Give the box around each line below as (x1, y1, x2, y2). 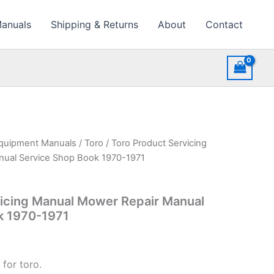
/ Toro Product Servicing (103, 138, 207, 149)
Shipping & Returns (51, 18, 138, 31)
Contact (206, 18, 243, 31)
